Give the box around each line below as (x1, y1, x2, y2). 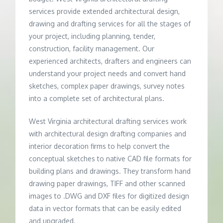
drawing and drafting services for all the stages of (29, 19, 191, 28)
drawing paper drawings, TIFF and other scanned (29, 179, 186, 188)
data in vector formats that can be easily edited (29, 204, 182, 213)
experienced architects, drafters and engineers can (29, 57, 192, 66)
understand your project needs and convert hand (29, 69, 186, 78)
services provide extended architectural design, (29, 7, 180, 16)
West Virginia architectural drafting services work (29, 117, 187, 126)
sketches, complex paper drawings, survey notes (29, 82, 185, 91)
